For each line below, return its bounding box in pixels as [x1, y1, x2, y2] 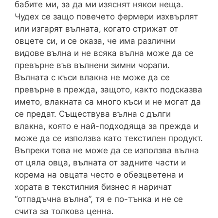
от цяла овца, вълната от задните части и [15, 158, 186, 168]
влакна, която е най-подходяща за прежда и [15, 121, 199, 131]
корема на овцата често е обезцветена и [15, 170, 183, 180]
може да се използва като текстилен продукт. [15, 133, 203, 144]
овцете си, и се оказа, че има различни [15, 36, 176, 46]
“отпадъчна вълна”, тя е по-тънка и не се [15, 194, 183, 204]
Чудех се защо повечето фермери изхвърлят [15, 12, 198, 22]
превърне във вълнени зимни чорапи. [15, 60, 170, 71]
